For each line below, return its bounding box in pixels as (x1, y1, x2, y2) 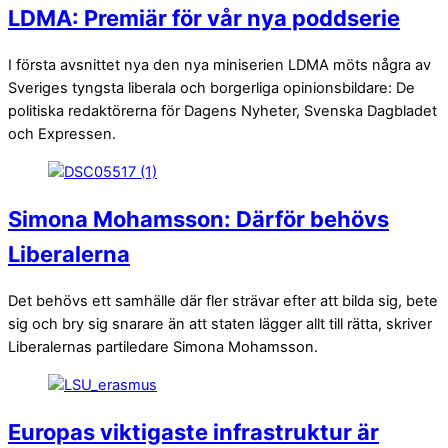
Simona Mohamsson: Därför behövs (8, 206, 389, 233)
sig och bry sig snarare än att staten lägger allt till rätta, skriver (8, 315, 432, 334)
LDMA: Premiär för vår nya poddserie (8, 5, 400, 32)
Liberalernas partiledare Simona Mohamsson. (8, 338, 318, 357)
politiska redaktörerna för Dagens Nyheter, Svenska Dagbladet (8, 102, 437, 121)
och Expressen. (8, 125, 116, 144)
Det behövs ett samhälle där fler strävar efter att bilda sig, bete (8, 292, 438, 311)
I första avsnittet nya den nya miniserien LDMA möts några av (8, 56, 431, 75)
